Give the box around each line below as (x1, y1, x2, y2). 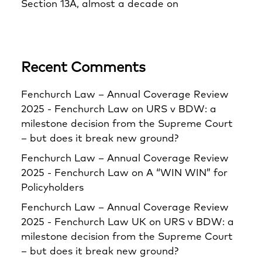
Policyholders (21, 183, 84, 193)
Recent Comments (21, 61, 146, 75)
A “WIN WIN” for (146, 168, 227, 178)
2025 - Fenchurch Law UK (21, 218, 146, 227)
